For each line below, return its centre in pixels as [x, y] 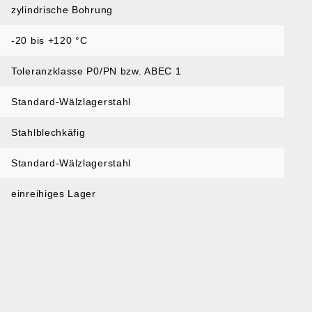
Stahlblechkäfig [48, 132]
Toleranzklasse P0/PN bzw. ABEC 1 [96, 71]
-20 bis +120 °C [49, 40]
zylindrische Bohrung [62, 10]
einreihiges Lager [54, 194]
